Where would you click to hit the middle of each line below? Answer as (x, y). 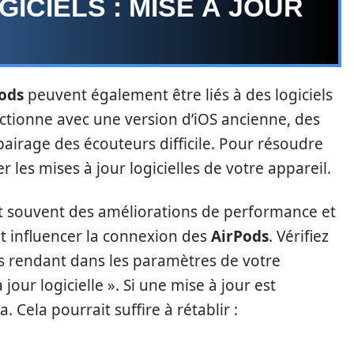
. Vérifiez (299, 236)
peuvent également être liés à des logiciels (178, 95)
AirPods (240, 236)
